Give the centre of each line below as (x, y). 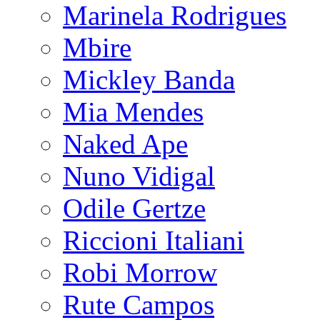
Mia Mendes (133, 111)
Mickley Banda (149, 79)
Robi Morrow (140, 272)
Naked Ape (125, 144)
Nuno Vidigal (139, 176)
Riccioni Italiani (154, 240)
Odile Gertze (134, 208)
